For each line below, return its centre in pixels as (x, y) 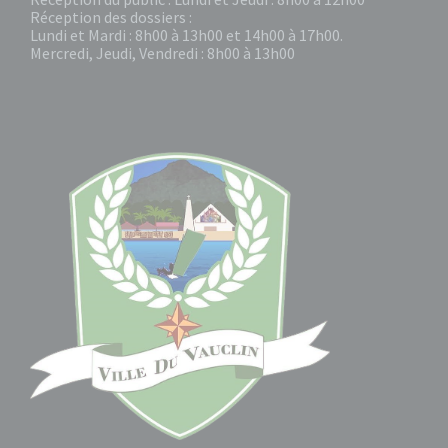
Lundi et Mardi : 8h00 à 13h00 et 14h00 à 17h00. (186, 35)
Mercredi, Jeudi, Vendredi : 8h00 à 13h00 (162, 53)
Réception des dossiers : (111, 17)
